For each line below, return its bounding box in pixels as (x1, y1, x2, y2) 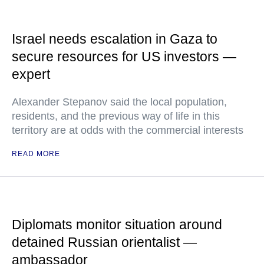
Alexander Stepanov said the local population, (12, 96, 227, 108)
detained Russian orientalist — (12, 235, 197, 250)
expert (12, 67, 50, 82)
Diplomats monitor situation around (12, 217, 222, 232)
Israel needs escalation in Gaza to (12, 31, 217, 47)
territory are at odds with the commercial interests (12, 124, 243, 136)
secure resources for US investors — (12, 49, 236, 64)
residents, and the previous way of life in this (12, 110, 220, 122)
